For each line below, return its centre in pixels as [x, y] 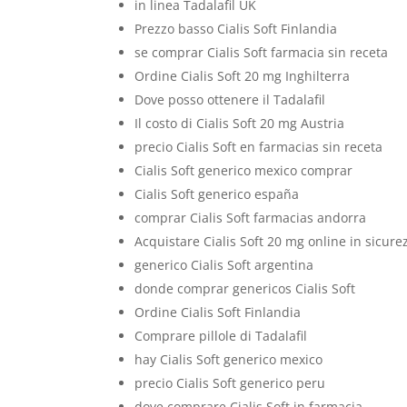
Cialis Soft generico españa [217, 194]
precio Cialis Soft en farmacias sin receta [259, 147]
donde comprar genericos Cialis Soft [245, 288]
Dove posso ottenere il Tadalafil [230, 99]
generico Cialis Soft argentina [224, 265]
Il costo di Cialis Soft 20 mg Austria [240, 123]
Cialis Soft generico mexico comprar [244, 170]
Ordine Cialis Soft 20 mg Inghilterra [243, 76]
